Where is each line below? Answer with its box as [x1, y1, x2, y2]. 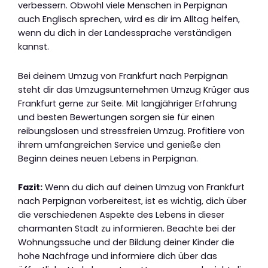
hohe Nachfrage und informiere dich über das [18, 250, 217, 263]
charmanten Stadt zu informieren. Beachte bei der [18, 223, 236, 235]
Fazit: [18, 181, 42, 194]
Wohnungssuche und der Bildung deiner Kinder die [18, 236, 234, 249]
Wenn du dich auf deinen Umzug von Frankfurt [42, 181, 245, 194]
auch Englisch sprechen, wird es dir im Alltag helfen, [18, 13, 240, 25]
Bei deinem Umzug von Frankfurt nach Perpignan [18, 69, 228, 82]
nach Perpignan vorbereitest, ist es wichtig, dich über [18, 195, 246, 208]
